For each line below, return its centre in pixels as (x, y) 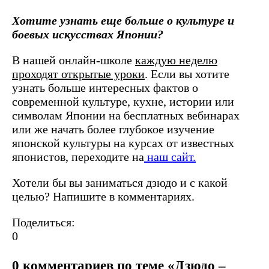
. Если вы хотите (187, 74)
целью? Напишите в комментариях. (103, 197)
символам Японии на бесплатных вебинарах (126, 116)
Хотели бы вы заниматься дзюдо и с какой (120, 183)
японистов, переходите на (78, 157)
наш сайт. (170, 157)
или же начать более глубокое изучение (113, 129)
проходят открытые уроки (78, 74)
